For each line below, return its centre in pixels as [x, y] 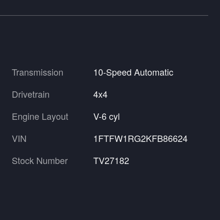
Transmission [38, 71]
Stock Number [40, 160]
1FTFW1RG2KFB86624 [141, 138]
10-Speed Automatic [134, 71]
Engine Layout [40, 116]
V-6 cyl [107, 116]
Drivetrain [31, 94]
